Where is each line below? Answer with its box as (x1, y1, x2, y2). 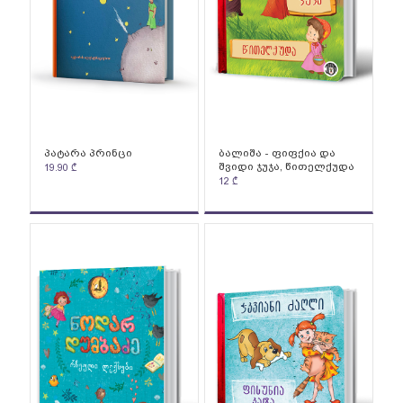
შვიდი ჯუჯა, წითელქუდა (218, 159, 354, 173)
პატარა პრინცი (43, 146, 132, 159)
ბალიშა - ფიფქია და (218, 146, 336, 159)
